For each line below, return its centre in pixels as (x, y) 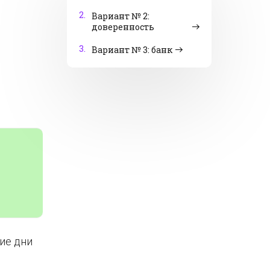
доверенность (123, 27)
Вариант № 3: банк (132, 50)
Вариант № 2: (121, 16)
